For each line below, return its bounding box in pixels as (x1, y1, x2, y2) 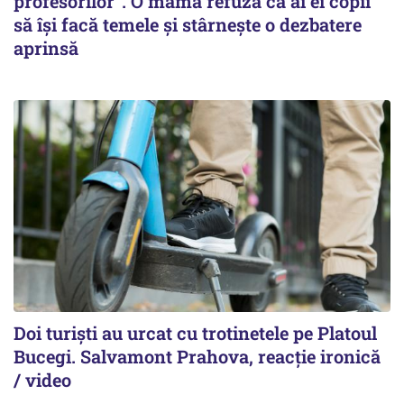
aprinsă (14, 36, 78, 60)
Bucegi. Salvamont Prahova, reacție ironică (14, 344, 381, 369)
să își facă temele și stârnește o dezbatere (14, 13, 362, 36)
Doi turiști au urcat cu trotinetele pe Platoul (14, 321, 377, 345)
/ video (14, 368, 71, 392)
